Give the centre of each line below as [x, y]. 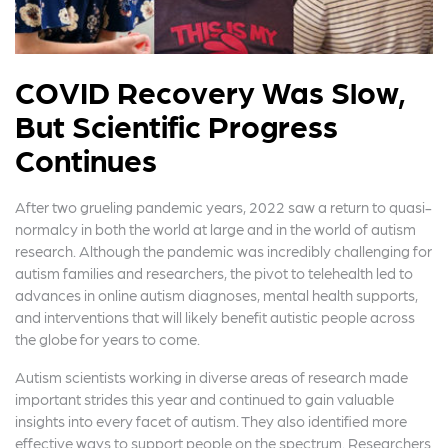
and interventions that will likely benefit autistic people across [215, 317]
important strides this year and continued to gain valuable [204, 399]
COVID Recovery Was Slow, [210, 90]
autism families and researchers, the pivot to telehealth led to [214, 273]
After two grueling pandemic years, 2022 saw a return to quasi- [223, 207]
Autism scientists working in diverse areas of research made [211, 377]
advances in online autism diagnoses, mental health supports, [216, 295]
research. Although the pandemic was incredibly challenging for [223, 251]
